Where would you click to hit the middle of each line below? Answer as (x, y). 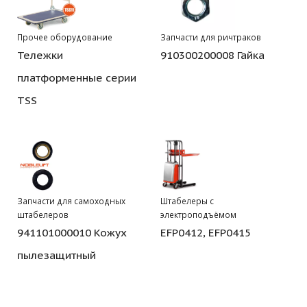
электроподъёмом (198, 215)
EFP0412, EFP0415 (206, 233)
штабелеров (43, 215)
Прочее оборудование (65, 37)
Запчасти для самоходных (71, 201)
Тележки (40, 55)
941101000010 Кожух (72, 233)
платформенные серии (77, 78)
